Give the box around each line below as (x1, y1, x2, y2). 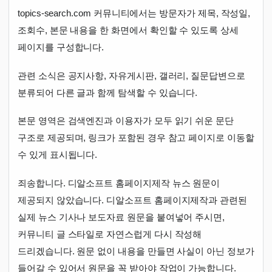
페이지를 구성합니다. (18, 42, 104, 53)
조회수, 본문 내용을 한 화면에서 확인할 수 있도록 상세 (18, 25, 239, 36)
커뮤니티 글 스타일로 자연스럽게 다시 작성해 (18, 228, 202, 239)
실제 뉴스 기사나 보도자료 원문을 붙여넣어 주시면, (18, 211, 225, 222)
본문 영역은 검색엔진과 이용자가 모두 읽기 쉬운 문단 (18, 115, 234, 126)
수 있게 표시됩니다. (18, 149, 98, 160)
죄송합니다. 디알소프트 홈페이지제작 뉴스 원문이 (18, 177, 220, 188)
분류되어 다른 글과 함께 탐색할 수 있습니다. (18, 87, 198, 98)
